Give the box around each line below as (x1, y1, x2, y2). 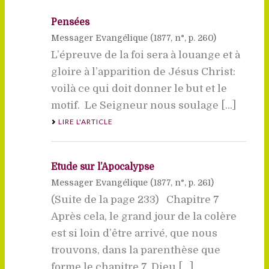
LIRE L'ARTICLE (58, 116, 113, 126)
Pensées (50, 16, 89, 28)
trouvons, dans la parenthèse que (50, 244, 220, 256)
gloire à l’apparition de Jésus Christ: (50, 65, 235, 77)
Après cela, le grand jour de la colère (50, 210, 237, 222)
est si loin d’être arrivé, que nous (50, 227, 217, 239)
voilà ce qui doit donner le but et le (50, 82, 227, 94)
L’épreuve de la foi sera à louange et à (50, 49, 240, 61)
